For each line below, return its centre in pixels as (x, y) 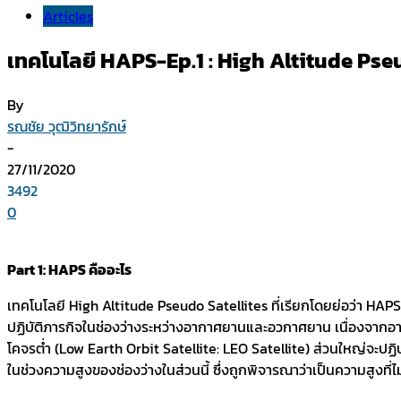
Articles (68, 16)
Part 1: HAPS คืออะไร (69, 269)
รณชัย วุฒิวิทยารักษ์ (67, 126)
